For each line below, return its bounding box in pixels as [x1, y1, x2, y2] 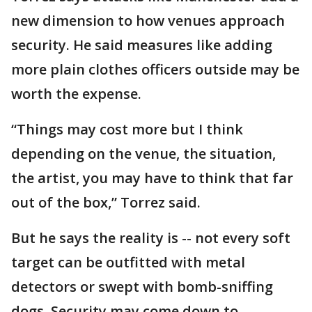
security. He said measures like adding [11, 36, 272, 54]
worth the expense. [11, 84, 141, 103]
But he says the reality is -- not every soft [11, 228, 290, 247]
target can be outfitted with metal [11, 253, 245, 272]
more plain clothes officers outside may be [11, 60, 299, 79]
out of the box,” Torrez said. [11, 193, 201, 212]
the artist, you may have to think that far [11, 169, 293, 187]
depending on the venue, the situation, [11, 144, 276, 163]
